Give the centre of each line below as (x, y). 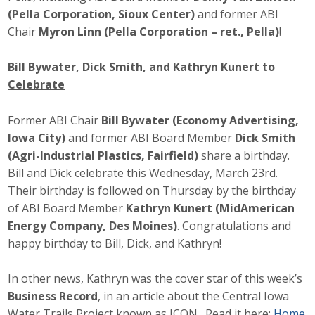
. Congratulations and (234, 225)
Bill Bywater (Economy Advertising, (200, 120)
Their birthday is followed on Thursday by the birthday (152, 190)
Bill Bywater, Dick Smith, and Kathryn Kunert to (142, 67)
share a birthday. (246, 155)
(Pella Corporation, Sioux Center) (103, 14)
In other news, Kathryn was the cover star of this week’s (155, 279)
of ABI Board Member (67, 208)
